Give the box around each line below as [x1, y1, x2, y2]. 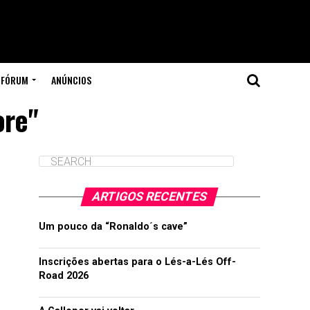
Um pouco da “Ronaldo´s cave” [39, 221, 188, 232]
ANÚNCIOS [51, 73, 91, 87]
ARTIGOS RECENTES [90, 190, 209, 203]
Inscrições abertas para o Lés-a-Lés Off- [39, 256, 236, 268]
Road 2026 [39, 270, 89, 282]
